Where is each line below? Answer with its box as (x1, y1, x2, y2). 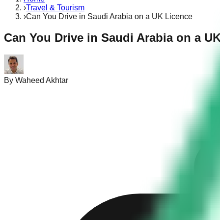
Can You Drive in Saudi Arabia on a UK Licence (26, 12, 192, 21)
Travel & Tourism (26, 3, 84, 12)
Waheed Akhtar (15, 76, 68, 84)
